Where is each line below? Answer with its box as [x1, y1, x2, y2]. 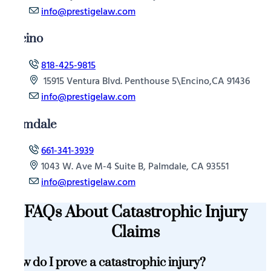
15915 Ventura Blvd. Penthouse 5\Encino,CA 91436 [41, 74, 250, 90]
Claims [111, 223, 160, 243]
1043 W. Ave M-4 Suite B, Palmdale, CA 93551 [41, 159, 229, 175]
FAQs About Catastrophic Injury [24, 203, 247, 223]
